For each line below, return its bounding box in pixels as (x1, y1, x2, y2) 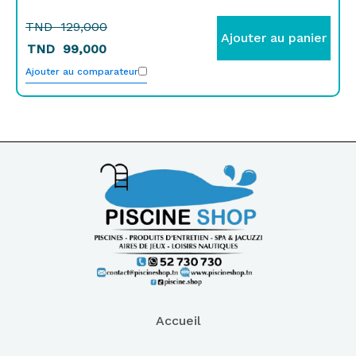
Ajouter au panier (221, 29, 327, 45)
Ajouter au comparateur (25, 65, 138, 77)
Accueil (155, 312, 201, 328)
